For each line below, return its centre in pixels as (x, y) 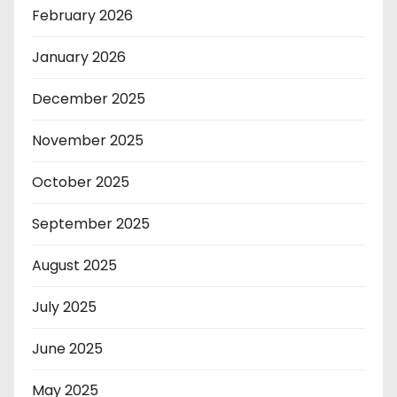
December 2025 (89, 98)
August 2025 (74, 265)
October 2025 (81, 182)
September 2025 (91, 223)
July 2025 (64, 307)
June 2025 (67, 348)
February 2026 (82, 15)
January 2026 (79, 57)
